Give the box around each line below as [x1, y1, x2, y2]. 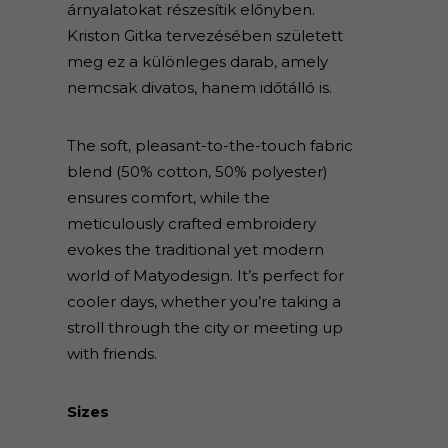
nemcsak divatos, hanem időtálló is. [66, 78, 332, 97]
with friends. [66, 344, 157, 363]
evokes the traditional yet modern [66, 240, 324, 259]
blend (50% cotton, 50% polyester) [66, 162, 328, 181]
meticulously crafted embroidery [66, 214, 316, 233]
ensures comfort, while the [66, 188, 270, 207]
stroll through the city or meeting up [66, 318, 343, 337]
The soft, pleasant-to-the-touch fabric [66, 136, 353, 155]
